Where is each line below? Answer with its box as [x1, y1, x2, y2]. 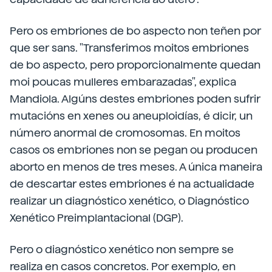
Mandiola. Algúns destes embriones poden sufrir [10, 92, 260, 105]
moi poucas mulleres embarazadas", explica [10, 75, 236, 88]
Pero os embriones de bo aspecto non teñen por [10, 24, 261, 37]
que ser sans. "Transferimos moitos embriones [10, 41, 249, 54]
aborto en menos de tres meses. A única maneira [10, 160, 262, 173]
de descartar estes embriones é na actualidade [10, 177, 254, 190]
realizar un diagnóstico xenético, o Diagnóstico [10, 194, 249, 207]
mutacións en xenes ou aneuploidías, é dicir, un [10, 109, 253, 122]
